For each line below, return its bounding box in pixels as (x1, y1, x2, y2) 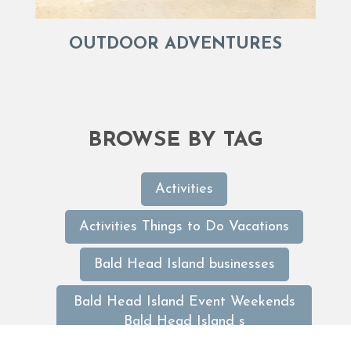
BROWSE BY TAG (88, 130, 263, 152)
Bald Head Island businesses (93, 257, 275, 272)
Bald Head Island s (123, 314, 245, 329)
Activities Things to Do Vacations (79, 219, 289, 234)
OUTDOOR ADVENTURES (69, 36, 282, 53)
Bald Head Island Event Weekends (73, 295, 295, 309)
